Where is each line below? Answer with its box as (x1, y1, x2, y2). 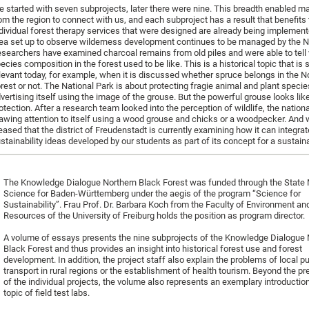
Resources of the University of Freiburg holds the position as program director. (3, 210, 305, 221)
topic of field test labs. (3, 287, 90, 298)
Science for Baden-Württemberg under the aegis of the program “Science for (3, 188, 301, 199)
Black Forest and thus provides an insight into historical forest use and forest (3, 243, 302, 254)
